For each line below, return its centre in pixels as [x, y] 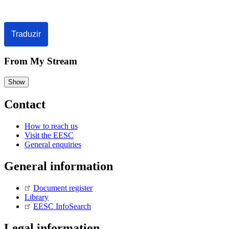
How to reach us [51, 126]
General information [59, 166]
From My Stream [41, 61]
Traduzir [26, 34]
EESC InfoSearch [62, 206]
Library [37, 197]
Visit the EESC [49, 135]
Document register [63, 188]
